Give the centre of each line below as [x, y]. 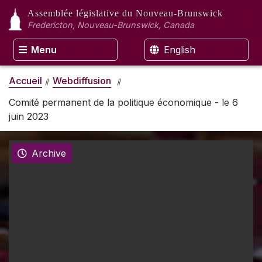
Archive [49, 154]
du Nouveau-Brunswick [173, 13]
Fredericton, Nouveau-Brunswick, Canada [111, 25]
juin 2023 [29, 116]
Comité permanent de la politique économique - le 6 [123, 102]
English [178, 50]
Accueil [25, 80]
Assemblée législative [75, 13]
